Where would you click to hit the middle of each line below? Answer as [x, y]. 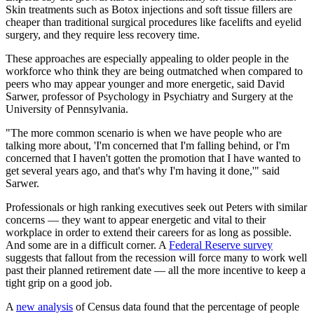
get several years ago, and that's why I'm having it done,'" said [143, 170]
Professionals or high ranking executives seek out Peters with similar [156, 207]
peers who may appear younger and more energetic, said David [145, 83]
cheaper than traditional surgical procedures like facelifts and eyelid [153, 22]
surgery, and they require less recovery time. [103, 34]
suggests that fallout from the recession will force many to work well [156, 257]
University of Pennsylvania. [67, 109]
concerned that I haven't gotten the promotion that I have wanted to [153, 158]
